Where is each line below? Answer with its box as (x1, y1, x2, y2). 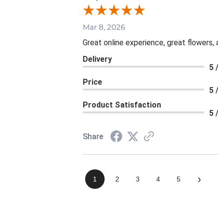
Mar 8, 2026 (83, 22, 125, 32)
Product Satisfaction (83, 100, 161, 109)
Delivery (83, 54, 112, 64)
